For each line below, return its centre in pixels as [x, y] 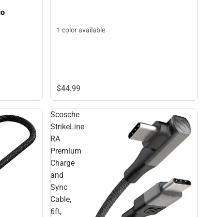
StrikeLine [67, 126]
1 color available [81, 30]
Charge [62, 163]
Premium [66, 151]
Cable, [61, 199]
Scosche [65, 114]
